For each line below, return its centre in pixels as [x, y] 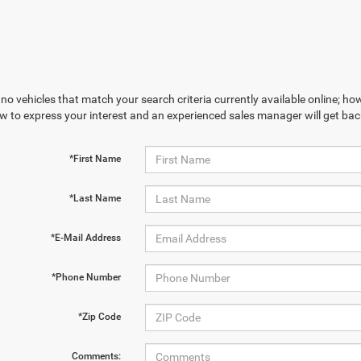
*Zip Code [99, 317]
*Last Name [95, 198]
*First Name [95, 159]
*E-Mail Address [85, 238]
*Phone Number [86, 277]
